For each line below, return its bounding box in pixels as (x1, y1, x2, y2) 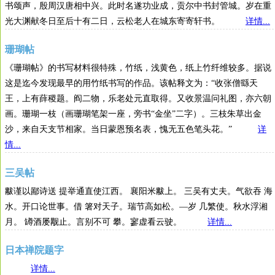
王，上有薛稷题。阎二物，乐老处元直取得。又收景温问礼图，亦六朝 (5, 94, 271, 103)
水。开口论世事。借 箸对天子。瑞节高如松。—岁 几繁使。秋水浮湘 (5, 202, 268, 211)
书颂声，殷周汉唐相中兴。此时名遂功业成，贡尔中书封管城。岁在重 (5, 1, 271, 10)
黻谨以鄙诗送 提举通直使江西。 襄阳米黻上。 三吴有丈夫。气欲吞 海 (5, 187, 273, 196)
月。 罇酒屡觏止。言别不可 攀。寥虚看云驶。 (5, 217, 207, 227)
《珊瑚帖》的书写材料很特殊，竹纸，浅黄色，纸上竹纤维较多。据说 (5, 63, 271, 72)
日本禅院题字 (5, 244, 64, 256)
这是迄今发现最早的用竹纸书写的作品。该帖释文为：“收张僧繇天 (5, 79, 258, 88)
